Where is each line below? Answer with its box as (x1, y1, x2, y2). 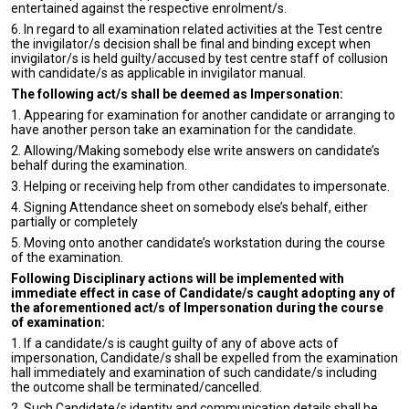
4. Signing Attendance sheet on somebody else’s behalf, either (11, 200, 368, 215)
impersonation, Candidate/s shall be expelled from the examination (11, 351, 398, 365)
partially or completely (11, 215, 138, 229)
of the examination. (11, 250, 123, 265)
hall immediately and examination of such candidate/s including (11, 365, 377, 380)
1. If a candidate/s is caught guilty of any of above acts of (11, 336, 339, 351)
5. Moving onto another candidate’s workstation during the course (11, 236, 385, 250)
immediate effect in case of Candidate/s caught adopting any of (11, 286, 395, 300)
